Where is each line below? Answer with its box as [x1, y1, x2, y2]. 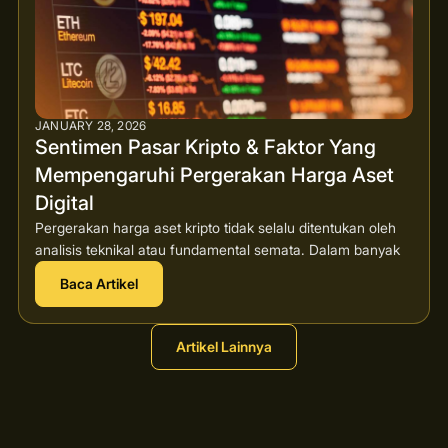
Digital [34, 190, 94, 215]
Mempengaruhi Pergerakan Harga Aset [34, 162, 394, 187]
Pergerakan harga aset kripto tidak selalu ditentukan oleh [34, 218, 396, 236]
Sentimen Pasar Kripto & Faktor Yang [34, 134, 376, 159]
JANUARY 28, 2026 [34, 117, 147, 133]
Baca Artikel [59, 274, 138, 292]
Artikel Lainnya [176, 337, 272, 355]
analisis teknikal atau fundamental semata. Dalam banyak [34, 240, 400, 258]
